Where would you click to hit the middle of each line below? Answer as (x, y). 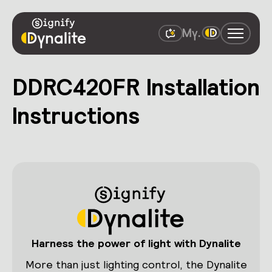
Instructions (76, 116)
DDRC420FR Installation (136, 87)
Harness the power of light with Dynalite (136, 243)
